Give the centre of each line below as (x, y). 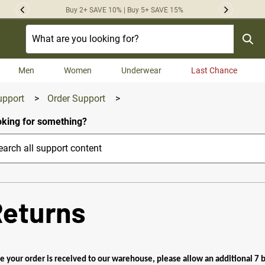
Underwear (141, 70)
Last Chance (214, 70)
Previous (45, 13)
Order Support (77, 99)
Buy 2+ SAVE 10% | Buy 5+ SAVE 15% (124, 10)
